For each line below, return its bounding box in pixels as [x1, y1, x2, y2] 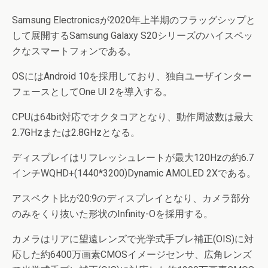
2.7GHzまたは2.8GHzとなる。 [12, 127, 140, 138]
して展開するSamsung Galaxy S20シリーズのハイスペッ [12, 30, 253, 41]
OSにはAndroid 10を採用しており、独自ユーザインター [12, 71, 252, 82]
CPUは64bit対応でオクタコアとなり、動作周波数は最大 [12, 111, 253, 123]
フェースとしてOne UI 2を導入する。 [12, 86, 172, 98]
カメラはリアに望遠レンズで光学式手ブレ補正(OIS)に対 [12, 233, 254, 245]
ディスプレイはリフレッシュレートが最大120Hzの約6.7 [12, 152, 254, 163]
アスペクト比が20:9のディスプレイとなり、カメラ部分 [12, 193, 250, 204]
